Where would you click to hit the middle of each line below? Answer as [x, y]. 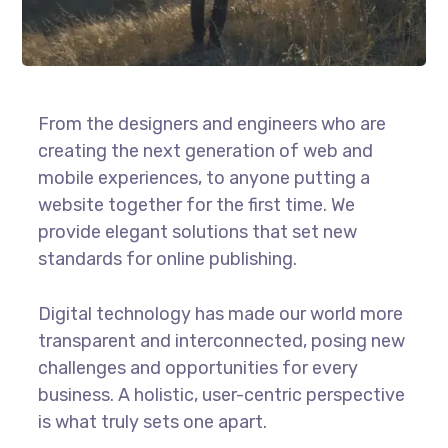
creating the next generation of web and [205, 151]
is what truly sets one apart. [152, 422]
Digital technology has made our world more [220, 314]
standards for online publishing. [167, 259]
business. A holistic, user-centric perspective [221, 395]
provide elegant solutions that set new [197, 232]
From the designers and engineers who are [211, 124]
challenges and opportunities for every [197, 368]
